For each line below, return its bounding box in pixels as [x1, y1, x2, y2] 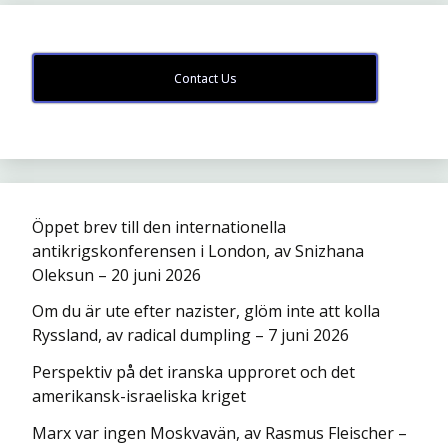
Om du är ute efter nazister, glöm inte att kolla [32, 300, 380, 323]
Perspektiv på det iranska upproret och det [32, 361, 355, 384]
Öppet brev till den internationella [32, 215, 286, 238]
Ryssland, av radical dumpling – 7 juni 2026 [32, 324, 349, 347]
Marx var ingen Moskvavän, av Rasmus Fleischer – [32, 421, 407, 444]
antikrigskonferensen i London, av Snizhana [32, 239, 364, 262]
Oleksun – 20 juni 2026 [32, 263, 201, 286]
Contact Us [173, 69, 236, 87]
